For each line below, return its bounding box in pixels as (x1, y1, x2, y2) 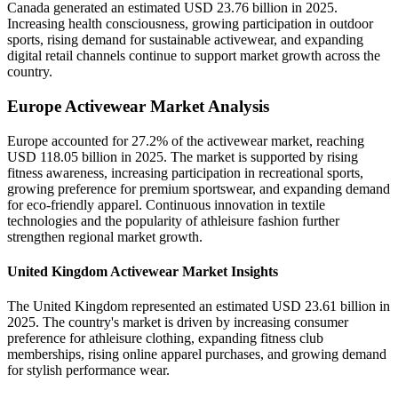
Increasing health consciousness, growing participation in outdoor (7, 16, 373, 32)
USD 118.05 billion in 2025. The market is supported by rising (7, 148, 358, 164)
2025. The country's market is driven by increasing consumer (7, 314, 348, 330)
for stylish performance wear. (7, 362, 170, 378)
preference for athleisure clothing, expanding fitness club (7, 330, 323, 346)
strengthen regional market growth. (7, 228, 203, 244)
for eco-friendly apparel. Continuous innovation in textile (7, 196, 325, 212)
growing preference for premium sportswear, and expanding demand (7, 180, 390, 196)
